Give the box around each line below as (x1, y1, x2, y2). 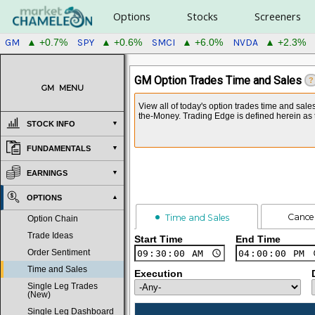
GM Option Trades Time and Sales (134, 74, 302, 87)
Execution (134, 269, 183, 280)
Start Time (134, 234, 183, 245)
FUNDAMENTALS (27, 144, 91, 153)
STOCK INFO (27, 120, 75, 128)
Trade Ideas (27, 231, 73, 240)
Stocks (186, 10, 218, 23)
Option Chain (27, 214, 78, 223)
